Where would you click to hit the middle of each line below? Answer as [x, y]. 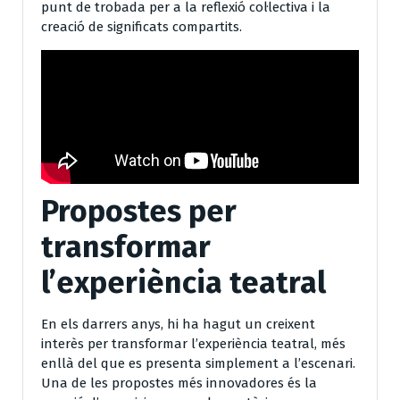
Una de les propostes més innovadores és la [179, 383]
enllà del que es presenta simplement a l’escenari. [198, 363]
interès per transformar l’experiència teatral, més [193, 343]
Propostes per [139, 211]
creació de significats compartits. [142, 26]
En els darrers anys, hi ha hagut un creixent [178, 324]
